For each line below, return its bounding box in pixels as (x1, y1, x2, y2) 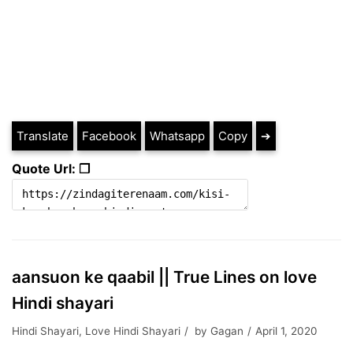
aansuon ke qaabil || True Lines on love (12, 267, 317, 287)
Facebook (82, 128, 136, 143)
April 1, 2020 (255, 325, 318, 337)
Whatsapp (150, 128, 205, 143)
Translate (17, 128, 69, 143)
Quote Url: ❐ (12, 161, 90, 176)
